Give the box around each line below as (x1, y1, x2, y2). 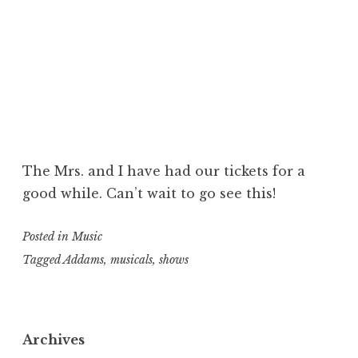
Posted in (22, 229, 72, 245)
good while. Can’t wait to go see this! (22, 185, 276, 202)
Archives (22, 332, 85, 348)
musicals (110, 252, 153, 267)
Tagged (22, 252, 63, 267)
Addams (63, 252, 104, 267)
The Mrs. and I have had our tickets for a (22, 163, 305, 180)
